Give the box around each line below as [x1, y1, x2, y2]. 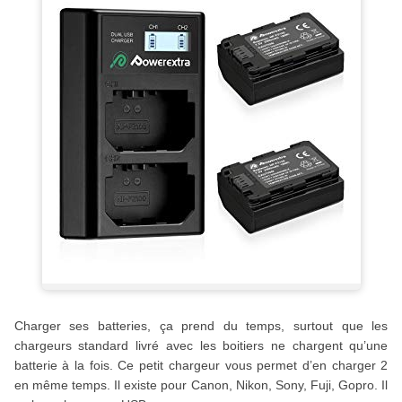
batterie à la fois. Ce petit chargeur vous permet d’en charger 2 [13, 357, 389, 372]
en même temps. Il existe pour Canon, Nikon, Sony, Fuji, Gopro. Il [13, 377, 389, 392]
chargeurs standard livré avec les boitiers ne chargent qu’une [13, 337, 389, 353]
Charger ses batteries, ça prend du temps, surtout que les [13, 318, 389, 333]
